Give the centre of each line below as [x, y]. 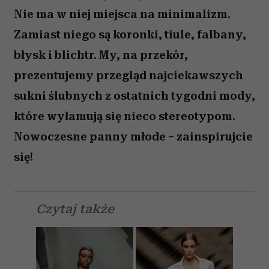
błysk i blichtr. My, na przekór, [101, 55]
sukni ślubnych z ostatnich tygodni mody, [134, 96]
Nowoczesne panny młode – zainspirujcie [133, 137]
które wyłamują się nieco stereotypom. [125, 116]
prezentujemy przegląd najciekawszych [128, 75]
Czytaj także [75, 209]
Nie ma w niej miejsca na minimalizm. [122, 14]
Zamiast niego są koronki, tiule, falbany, [130, 35]
